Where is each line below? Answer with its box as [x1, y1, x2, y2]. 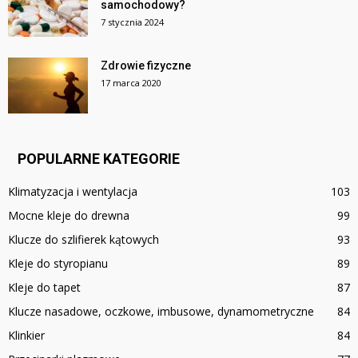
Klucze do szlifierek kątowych [8, 232, 159, 248]
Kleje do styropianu [8, 256, 108, 272]
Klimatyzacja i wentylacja [8, 184, 137, 200]
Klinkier [8, 328, 45, 344]
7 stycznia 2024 [101, 16, 164, 29]
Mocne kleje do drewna [8, 208, 129, 224]
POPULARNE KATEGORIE [18, 150, 180, 168]
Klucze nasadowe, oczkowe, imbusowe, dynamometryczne [8, 304, 314, 320]
